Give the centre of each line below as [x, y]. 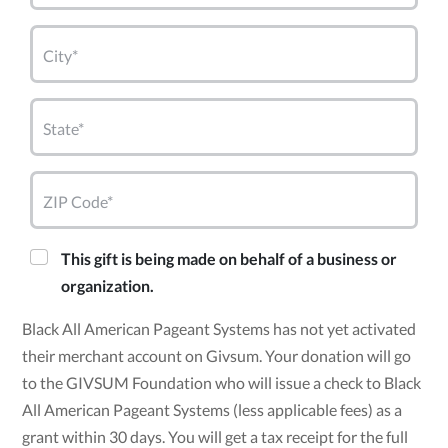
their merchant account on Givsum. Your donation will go [217, 355]
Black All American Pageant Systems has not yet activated [219, 328]
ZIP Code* [78, 201]
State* [64, 128]
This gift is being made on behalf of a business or [229, 258]
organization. [108, 285]
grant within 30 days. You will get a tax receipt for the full [215, 436]
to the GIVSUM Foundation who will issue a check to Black [222, 382]
